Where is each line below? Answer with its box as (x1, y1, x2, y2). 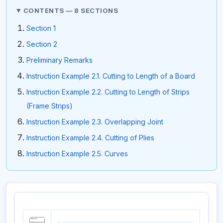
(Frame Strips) (26, 102, 73, 111)
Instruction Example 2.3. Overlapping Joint (26, 117, 163, 126)
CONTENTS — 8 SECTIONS (23, 6, 118, 15)
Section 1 (26, 24, 56, 33)
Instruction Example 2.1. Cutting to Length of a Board (26, 72, 195, 81)
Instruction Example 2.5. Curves (26, 149, 128, 158)
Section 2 (26, 40, 57, 49)
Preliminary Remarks (26, 56, 93, 65)
